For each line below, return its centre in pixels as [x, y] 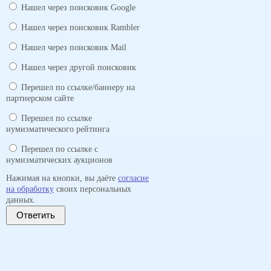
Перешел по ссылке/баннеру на [78, 87]
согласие [133, 178]
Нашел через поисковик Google [78, 8]
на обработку [30, 189]
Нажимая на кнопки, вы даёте [62, 178]
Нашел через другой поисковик [79, 67]
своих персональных [93, 189]
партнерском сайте [40, 98]
